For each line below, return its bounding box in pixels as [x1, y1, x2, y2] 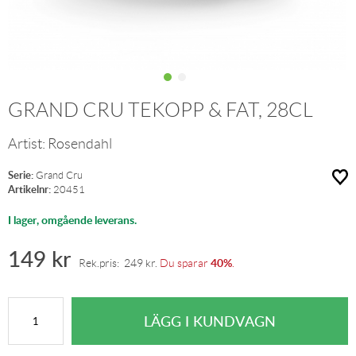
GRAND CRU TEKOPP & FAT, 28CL [8, 99, 313, 121]
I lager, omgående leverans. [8, 212, 137, 227]
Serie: [8, 168, 33, 182]
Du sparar [157, 257, 211, 269]
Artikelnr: [8, 182, 51, 196]
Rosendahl [48, 136, 112, 152]
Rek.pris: [79, 257, 124, 269]
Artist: [8, 136, 48, 152]
